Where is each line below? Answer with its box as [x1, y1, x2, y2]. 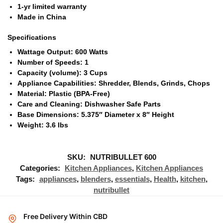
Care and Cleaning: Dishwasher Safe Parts [17, 100, 161, 108]
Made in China [17, 12, 66, 21]
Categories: [20, 164, 62, 173]
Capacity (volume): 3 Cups [17, 68, 108, 77]
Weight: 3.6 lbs [17, 120, 68, 129]
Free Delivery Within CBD [23, 212, 108, 221]
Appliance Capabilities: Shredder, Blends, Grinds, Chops [17, 79, 210, 87]
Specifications [7, 33, 56, 41]
